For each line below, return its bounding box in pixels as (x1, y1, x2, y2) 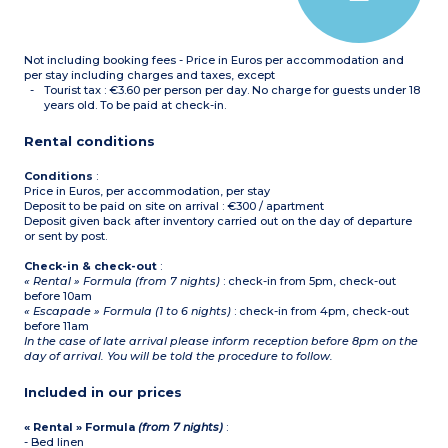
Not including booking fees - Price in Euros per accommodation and (24, 53, 405, 68)
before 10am (24, 289, 93, 304)
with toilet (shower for (44, 11, 172, 27)
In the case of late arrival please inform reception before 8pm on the (24, 334, 419, 349)
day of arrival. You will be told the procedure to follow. (24, 349, 334, 364)
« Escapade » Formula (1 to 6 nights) (24, 304, 232, 319)
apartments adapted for (44, 25, 183, 41)
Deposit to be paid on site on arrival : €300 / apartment (24, 199, 325, 214)
